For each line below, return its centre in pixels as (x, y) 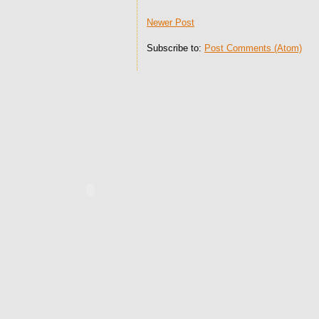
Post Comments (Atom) (253, 48)
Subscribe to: (176, 48)
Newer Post (171, 23)
